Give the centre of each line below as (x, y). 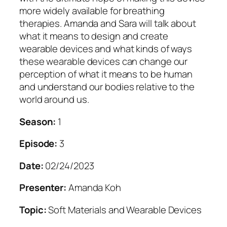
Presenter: (43, 188)
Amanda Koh (94, 188)
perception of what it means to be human (106, 74)
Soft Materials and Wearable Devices (124, 210)
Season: (38, 121)
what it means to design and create (94, 36)
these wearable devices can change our (104, 62)
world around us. (54, 100)
